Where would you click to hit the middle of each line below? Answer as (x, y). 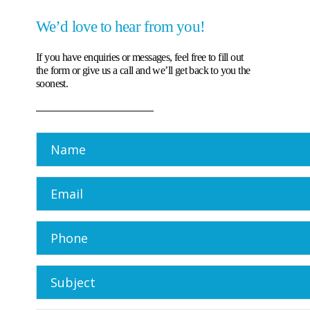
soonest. (52, 83)
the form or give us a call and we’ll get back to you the (143, 70)
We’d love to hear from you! (120, 27)
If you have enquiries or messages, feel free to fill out (140, 57)
